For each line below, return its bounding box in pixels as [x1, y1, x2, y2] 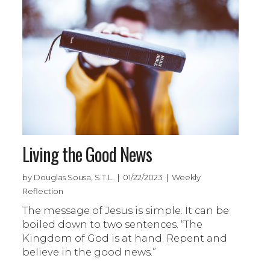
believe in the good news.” [22, 246, 157, 259]
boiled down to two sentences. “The [22, 218, 203, 231]
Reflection [22, 186, 64, 196]
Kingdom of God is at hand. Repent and [22, 232, 228, 245]
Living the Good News [22, 140, 152, 168]
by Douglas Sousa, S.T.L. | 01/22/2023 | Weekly [22, 172, 201, 183]
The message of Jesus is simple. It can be [22, 204, 230, 217]
